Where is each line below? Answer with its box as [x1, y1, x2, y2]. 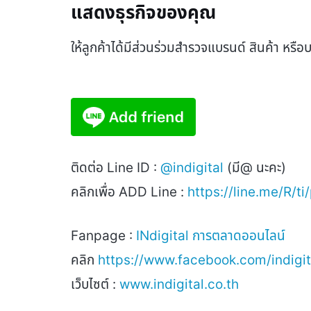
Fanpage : [71, 227, 136, 244]
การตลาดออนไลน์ [192, 227, 285, 244]
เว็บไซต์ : [71, 276, 116, 292]
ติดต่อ [71, 160, 107, 176]
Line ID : [107, 160, 160, 176]
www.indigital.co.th [119, 276, 239, 292]
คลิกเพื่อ [71, 184, 119, 200]
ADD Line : [119, 184, 187, 200]
